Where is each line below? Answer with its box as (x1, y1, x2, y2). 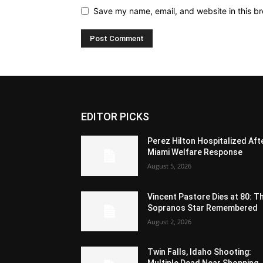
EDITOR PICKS (81, 110, 149, 123)
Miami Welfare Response (147, 147, 243, 157)
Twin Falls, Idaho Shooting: (147, 247, 252, 257)
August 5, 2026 (147, 161, 192, 171)
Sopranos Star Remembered (147, 203, 258, 213)
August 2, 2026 (147, 217, 192, 226)
